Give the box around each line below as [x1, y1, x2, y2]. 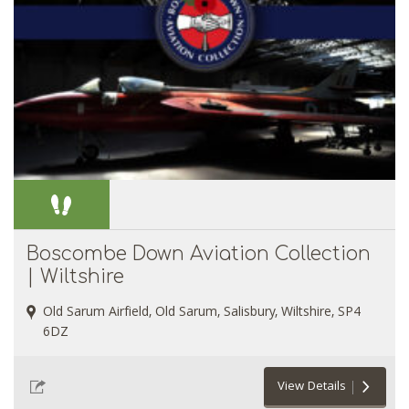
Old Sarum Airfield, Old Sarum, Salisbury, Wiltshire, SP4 [43, 302, 361, 325]
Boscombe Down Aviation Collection [26, 243, 371, 266]
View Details [278, 377, 346, 398]
